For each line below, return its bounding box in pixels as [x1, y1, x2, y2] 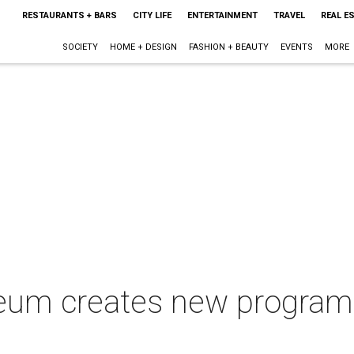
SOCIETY [62, 42, 98, 52]
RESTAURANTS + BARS [21, 10, 117, 21]
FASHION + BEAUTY [188, 42, 269, 52]
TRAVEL [273, 10, 305, 21]
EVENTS [280, 42, 313, 52]
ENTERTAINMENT [186, 10, 258, 21]
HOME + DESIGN [109, 42, 177, 52]
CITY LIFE [132, 10, 171, 21]
